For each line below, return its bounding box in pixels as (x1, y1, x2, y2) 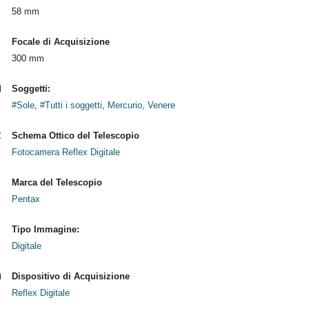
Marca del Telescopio (11, 177, 102, 188)
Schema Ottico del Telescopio (11, 130, 139, 141)
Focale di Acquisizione (11, 37, 110, 47)
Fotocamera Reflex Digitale (11, 147, 120, 157)
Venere (147, 100, 175, 110)
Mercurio (107, 100, 142, 110)
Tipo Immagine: (11, 224, 79, 235)
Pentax (11, 194, 40, 204)
